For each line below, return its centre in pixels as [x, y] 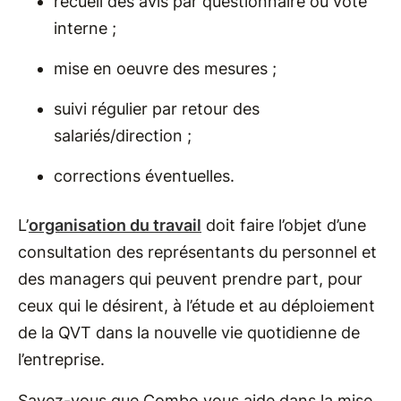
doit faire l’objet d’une [284, 226]
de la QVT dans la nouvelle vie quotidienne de [189, 333]
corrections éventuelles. [146, 176]
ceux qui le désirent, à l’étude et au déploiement [196, 306]
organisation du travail [115, 226]
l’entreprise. [61, 360]
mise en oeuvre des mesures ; [167, 69]
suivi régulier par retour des [157, 109]
